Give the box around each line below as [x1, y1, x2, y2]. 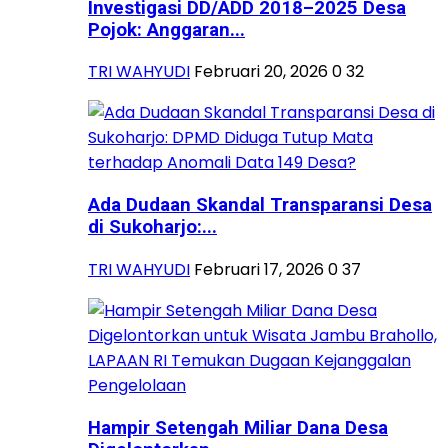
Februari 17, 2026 [194, 257, 324, 281]
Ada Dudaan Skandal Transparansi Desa [88, 194, 432, 217]
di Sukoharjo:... [88, 216, 217, 239]
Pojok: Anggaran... [88, 18, 245, 41]
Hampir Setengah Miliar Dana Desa [88, 416, 388, 439]
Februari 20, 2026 [194, 60, 328, 84]
